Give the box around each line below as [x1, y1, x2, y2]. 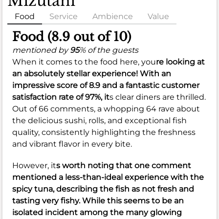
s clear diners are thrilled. [109, 92, 206, 102]
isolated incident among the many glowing [12, 207, 182, 217]
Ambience [92, 11, 133, 21]
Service [49, 11, 78, 21]
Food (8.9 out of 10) [12, 29, 131, 44]
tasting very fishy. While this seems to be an [12, 196, 184, 205]
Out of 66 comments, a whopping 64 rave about [12, 104, 200, 113]
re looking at [156, 57, 205, 66]
